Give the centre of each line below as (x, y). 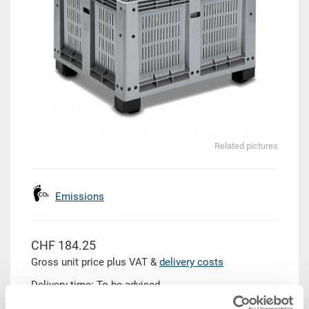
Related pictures (246, 146)
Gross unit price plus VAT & (95, 262)
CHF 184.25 (63, 246)
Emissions (80, 197)
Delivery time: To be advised (96, 285)
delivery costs (191, 262)
